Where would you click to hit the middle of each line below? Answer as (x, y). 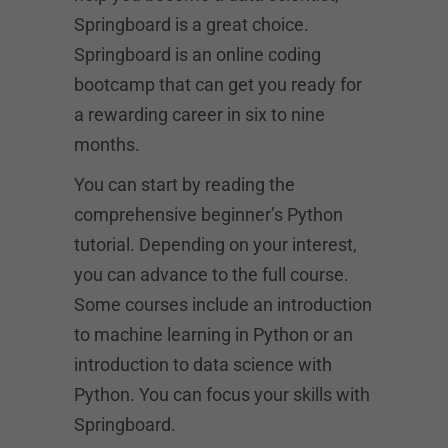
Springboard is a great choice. (191, 24)
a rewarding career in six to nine (199, 114)
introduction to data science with (203, 364)
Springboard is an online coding (197, 54)
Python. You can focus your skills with (222, 394)
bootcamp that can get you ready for (218, 84)
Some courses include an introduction (223, 304)
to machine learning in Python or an (213, 334)
